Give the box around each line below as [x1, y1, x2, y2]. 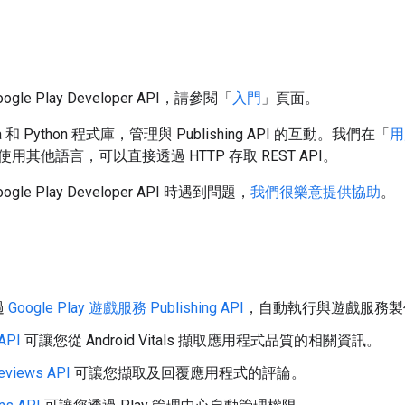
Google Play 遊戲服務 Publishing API [8, 298, 244, 316]
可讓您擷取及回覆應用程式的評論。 [71, 363, 306, 381]
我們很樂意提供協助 [250, 183, 381, 201]
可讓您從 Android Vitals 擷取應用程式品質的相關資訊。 [21, 331, 381, 349]
